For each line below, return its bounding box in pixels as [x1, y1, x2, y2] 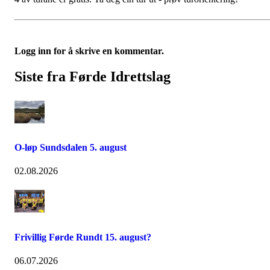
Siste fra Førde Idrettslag [14, 68, 171, 84]
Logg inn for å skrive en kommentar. [14, 46, 164, 56]
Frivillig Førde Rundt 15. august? [14, 231, 151, 242]
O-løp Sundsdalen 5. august [14, 142, 127, 153]
